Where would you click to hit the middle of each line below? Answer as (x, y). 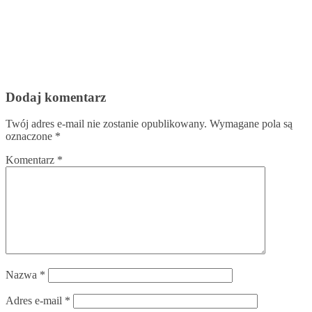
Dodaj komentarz (56, 97)
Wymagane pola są (251, 124)
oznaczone (30, 136)
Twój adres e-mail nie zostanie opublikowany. (106, 124)
